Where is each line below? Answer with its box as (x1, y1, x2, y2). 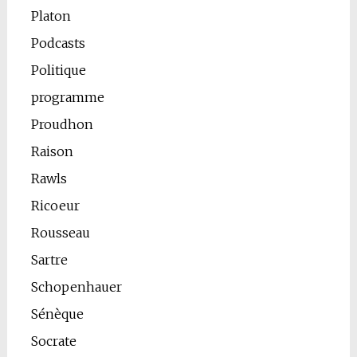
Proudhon (30, 116, 93, 133)
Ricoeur (30, 198, 80, 214)
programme (30, 89, 104, 106)
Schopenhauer (30, 279, 122, 296)
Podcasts (30, 35, 85, 52)
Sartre (30, 252, 68, 269)
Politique (30, 62, 86, 79)
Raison (30, 143, 73, 160)
